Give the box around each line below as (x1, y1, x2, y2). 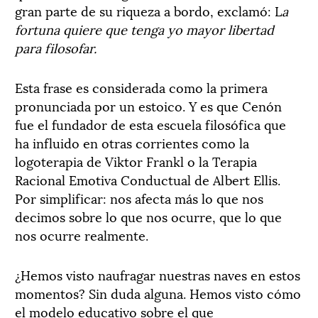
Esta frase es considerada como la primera (15, 77, 268, 97)
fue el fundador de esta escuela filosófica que (15, 114, 286, 133)
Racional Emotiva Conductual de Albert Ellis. (15, 169, 280, 189)
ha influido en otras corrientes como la (15, 132, 249, 152)
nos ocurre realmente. (15, 224, 148, 244)
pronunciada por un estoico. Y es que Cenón (15, 95, 282, 115)
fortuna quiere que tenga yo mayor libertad (15, 18, 274, 38)
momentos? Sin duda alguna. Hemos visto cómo (15, 283, 301, 302)
